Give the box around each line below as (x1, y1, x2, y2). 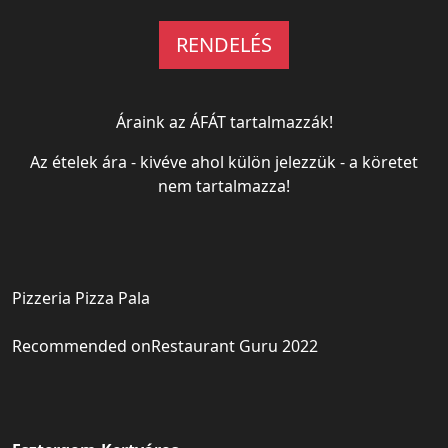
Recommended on (12, 335, 151, 357)
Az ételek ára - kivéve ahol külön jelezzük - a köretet (30, 151, 418, 173)
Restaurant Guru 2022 (151, 335, 318, 357)
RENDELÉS (176, 31, 272, 58)
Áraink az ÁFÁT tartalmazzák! (115, 111, 333, 133)
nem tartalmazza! (158, 175, 290, 197)
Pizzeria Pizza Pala (12, 287, 150, 309)
